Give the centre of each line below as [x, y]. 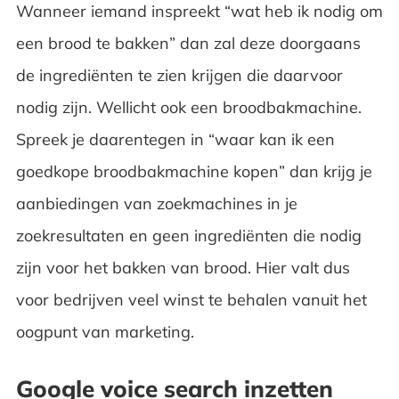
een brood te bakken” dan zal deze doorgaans [188, 43]
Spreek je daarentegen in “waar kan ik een [175, 139]
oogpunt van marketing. [107, 331]
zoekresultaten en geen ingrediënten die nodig [188, 235]
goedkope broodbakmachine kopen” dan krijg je [194, 171]
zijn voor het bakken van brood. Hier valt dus [183, 267]
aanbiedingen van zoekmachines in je [156, 203]
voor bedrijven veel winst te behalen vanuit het [191, 299]
